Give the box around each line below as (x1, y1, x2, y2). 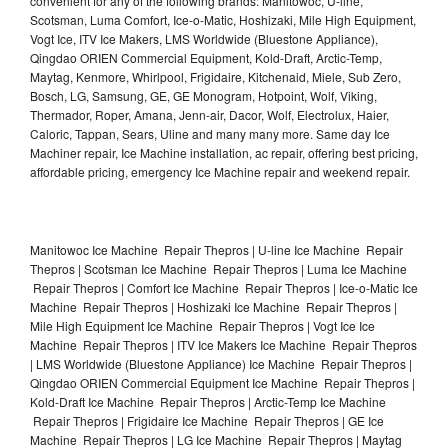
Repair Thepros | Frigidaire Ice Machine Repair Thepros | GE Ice (30, 411, 384, 429)
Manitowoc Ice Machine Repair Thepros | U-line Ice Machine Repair (30, 240, 403, 258)
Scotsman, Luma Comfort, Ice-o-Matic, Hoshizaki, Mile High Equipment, (30, 10, 416, 28)
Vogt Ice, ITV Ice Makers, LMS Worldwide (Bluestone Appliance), (30, 29, 378, 47)
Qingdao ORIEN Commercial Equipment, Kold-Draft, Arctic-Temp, (30, 48, 382, 66)
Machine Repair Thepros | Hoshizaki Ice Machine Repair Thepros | (30, 297, 397, 315)
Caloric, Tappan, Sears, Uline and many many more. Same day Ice (30, 124, 390, 142)
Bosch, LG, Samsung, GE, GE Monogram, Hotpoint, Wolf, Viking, (30, 86, 377, 104)
